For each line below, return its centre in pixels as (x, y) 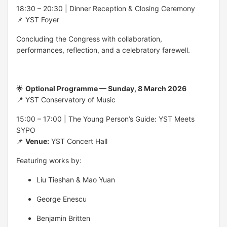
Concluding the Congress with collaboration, (89, 39)
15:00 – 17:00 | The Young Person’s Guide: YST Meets (105, 119)
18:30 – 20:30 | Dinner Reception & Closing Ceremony (106, 8)
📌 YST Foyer (38, 19)
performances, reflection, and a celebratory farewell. (103, 50)
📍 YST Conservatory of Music (66, 99)
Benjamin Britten (63, 218)
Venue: (37, 141)
